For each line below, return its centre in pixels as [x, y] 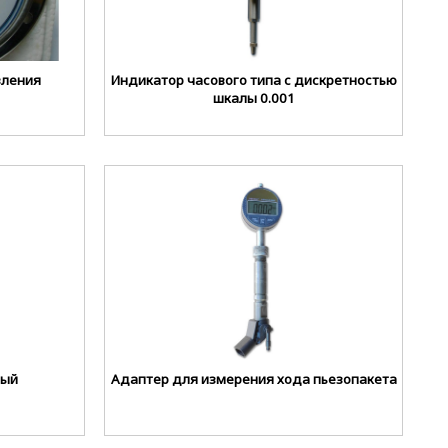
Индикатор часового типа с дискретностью [253, 79]
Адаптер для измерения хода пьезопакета [253, 379]
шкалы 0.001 [253, 97]
